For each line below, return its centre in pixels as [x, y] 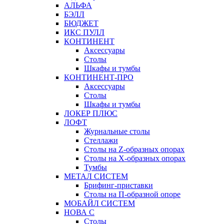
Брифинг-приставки [118, 185]
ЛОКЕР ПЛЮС [91, 113]
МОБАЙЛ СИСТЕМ [99, 203]
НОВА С [79, 212]
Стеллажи [101, 140]
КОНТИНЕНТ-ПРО [99, 77]
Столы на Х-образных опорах [135, 158]
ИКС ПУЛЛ [84, 32]
